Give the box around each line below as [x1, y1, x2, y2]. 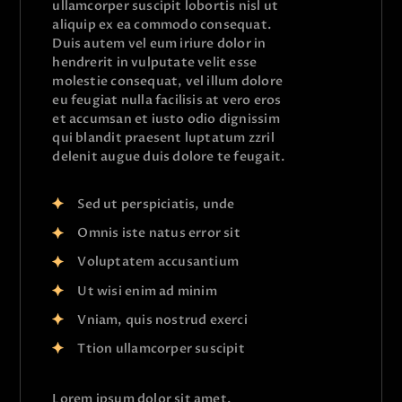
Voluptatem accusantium [77, 253, 240, 271]
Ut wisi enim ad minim [77, 282, 217, 300]
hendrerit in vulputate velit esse [52, 54, 258, 71]
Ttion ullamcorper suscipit [77, 339, 245, 357]
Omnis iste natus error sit [77, 224, 240, 242]
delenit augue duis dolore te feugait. [52, 148, 285, 165]
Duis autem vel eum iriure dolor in [52, 35, 267, 52]
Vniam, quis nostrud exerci [77, 310, 248, 328]
